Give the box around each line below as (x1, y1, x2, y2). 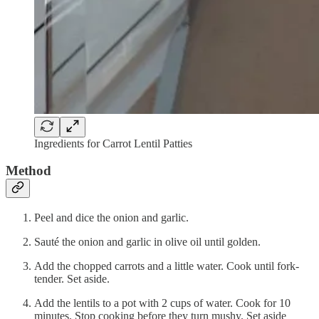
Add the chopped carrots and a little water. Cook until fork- (34, 260, 299, 273)
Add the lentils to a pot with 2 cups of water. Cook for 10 (34, 297, 291, 310)
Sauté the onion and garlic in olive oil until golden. (34, 236, 261, 249)
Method (6, 163, 51, 179)
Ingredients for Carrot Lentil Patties (34, 137, 192, 150)
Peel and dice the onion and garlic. (34, 211, 189, 224)
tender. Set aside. (34, 273, 110, 286)
